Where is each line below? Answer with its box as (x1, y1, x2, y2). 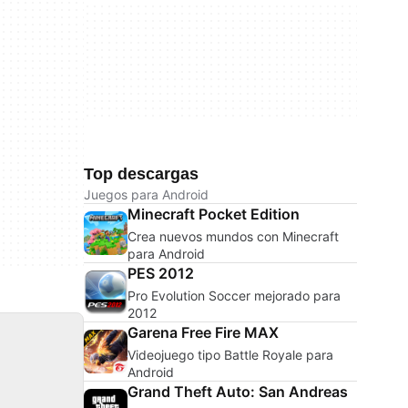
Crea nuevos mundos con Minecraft (127, 229, 339, 244)
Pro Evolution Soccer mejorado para (127, 288, 341, 303)
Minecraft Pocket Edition (127, 205, 300, 223)
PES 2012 (127, 264, 194, 282)
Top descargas (84, 165, 199, 183)
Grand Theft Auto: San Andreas (127, 382, 348, 401)
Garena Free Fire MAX (127, 323, 279, 342)
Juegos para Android (84, 187, 209, 202)
